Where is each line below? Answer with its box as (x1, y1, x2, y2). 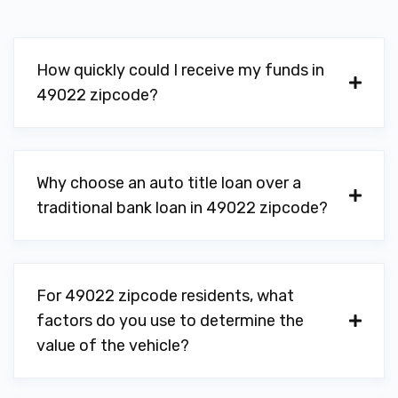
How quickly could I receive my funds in (36, 60, 324, 80)
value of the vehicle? (36, 336, 189, 355)
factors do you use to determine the (36, 311, 304, 330)
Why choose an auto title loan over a (36, 173, 301, 193)
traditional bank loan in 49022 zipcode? (36, 198, 328, 218)
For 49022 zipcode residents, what (36, 286, 294, 306)
